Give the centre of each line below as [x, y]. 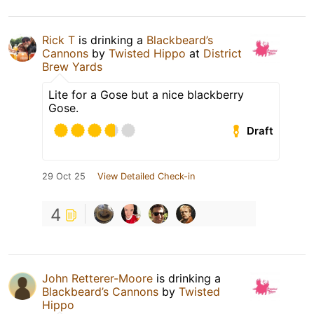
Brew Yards [72, 67]
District [223, 54]
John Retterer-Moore [97, 279]
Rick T [59, 40]
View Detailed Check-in [146, 177]
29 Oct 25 [64, 177]
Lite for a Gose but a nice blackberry [146, 95]
